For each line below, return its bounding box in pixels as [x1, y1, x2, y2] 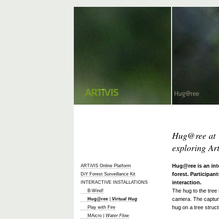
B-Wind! [88, 188, 104, 193]
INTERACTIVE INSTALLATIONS [81, 180, 148, 185]
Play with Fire [88, 205, 115, 210]
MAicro [88, 213, 102, 218]
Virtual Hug [110, 197, 137, 201]
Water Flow [106, 213, 129, 218]
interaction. [172, 179, 201, 185]
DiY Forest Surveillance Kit [81, 172, 135, 176]
